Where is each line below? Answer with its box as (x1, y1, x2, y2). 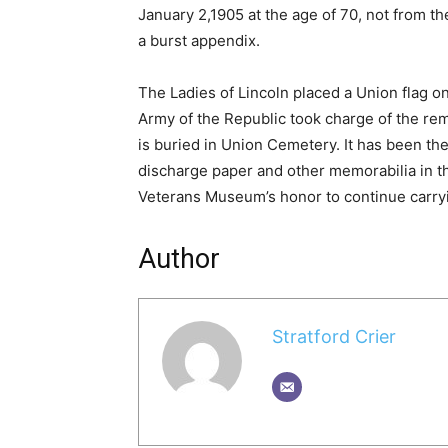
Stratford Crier (271, 326, 396, 348)
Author (138, 242, 220, 275)
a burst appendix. (138, 30, 260, 50)
